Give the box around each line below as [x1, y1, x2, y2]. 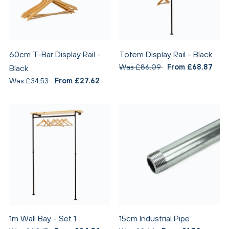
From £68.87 [167, 62, 213, 71]
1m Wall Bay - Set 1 [9, 214, 76, 223]
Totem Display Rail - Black [119, 49, 212, 59]
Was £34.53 [9, 76, 50, 85]
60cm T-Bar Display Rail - [9, 49, 101, 59]
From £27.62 [55, 76, 100, 85]
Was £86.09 [119, 62, 163, 71]
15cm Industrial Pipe [119, 214, 190, 223]
